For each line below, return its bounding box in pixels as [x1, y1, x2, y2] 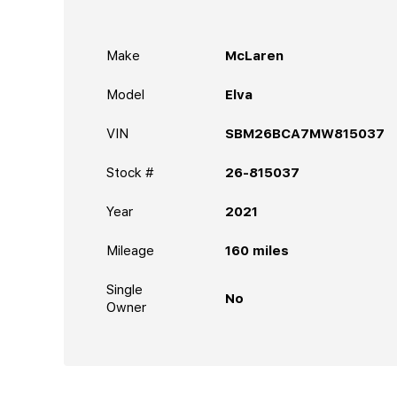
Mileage [106, 242, 154, 259]
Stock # [106, 164, 154, 181]
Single [106, 281, 143, 298]
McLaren [225, 47, 284, 64]
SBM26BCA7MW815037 [225, 125, 385, 142]
